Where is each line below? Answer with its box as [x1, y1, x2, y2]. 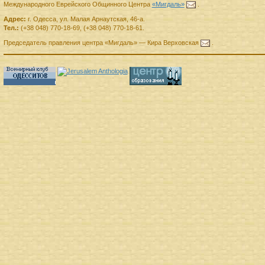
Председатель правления [3, 39, 80, 47]
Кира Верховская [147, 39, 199, 47]
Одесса [33, 15, 56, 23]
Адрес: [3, 15, 26, 23]
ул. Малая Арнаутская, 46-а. [59, 15, 145, 23]
